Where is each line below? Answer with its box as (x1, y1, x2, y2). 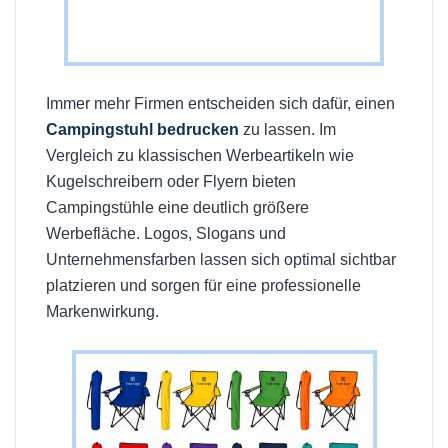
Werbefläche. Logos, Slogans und (46, 225, 286, 243)
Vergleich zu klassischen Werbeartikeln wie (46, 147, 354, 165)
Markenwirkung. (46, 303, 159, 321)
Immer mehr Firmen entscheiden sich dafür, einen (46, 95, 395, 113)
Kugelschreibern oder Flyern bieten (46, 173, 296, 191)
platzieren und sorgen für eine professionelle (46, 277, 361, 295)
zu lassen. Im (239, 121, 336, 139)
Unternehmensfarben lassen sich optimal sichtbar (46, 251, 396, 269)
